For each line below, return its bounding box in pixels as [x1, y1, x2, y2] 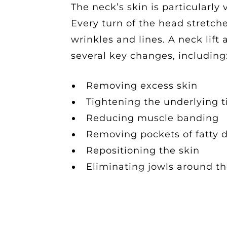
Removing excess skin [86, 80, 198, 91]
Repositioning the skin [86, 145, 200, 156]
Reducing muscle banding [86, 112, 219, 124]
